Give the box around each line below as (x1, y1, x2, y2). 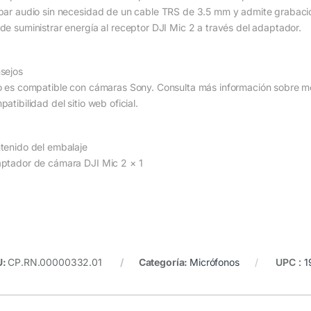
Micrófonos (190, 256, 239, 269)
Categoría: (138, 256, 190, 269)
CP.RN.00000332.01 (8, 256, 102, 269)
